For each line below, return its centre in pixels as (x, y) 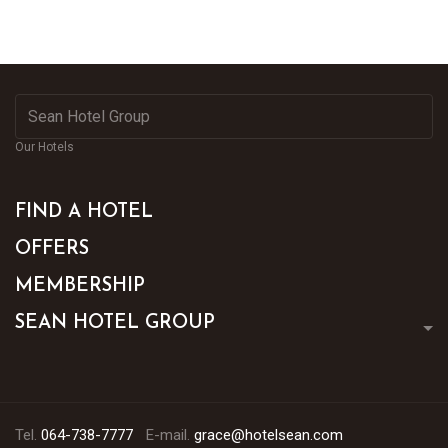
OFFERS (52, 249)
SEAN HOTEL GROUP (115, 323)
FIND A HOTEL (84, 212)
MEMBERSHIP (80, 286)
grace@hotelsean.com (268, 435)
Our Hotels (44, 147)
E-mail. (170, 435)
